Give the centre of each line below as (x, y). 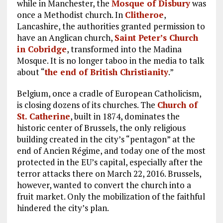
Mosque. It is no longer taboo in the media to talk (110, 60)
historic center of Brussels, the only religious (101, 127)
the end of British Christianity (106, 72)
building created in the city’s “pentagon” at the (106, 139)
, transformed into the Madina (124, 49)
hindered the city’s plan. (63, 208)
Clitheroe (144, 14)
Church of (177, 105)
